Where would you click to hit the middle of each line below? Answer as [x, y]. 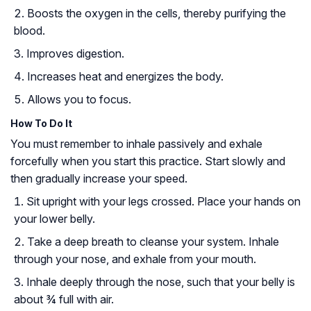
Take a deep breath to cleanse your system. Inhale [153, 241]
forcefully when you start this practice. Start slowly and [148, 161]
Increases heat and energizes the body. [125, 76]
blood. [30, 30]
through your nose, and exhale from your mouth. [135, 259]
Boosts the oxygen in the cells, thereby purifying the [157, 13]
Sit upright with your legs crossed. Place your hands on [163, 201]
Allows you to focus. [79, 99]
